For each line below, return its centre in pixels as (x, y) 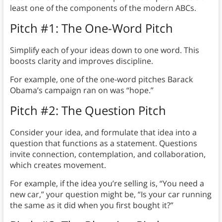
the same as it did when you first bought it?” (92, 205)
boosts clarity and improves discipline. (81, 61)
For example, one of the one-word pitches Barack (101, 80)
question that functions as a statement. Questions (103, 143)
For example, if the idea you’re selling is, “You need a (107, 184)
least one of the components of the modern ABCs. (103, 8)
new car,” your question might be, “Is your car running (111, 194)
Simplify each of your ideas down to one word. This (104, 50)
